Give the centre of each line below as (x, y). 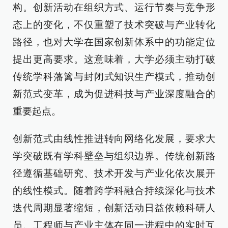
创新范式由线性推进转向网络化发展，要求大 (114, 139)
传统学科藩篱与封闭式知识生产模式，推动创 (114, 77)
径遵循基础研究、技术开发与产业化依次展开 (114, 173)
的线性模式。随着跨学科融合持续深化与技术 (114, 191)
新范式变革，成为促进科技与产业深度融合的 (114, 94)
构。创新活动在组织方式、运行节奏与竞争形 (114, 7)
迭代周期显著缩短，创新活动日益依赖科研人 (114, 208)
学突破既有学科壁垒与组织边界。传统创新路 (114, 156)
